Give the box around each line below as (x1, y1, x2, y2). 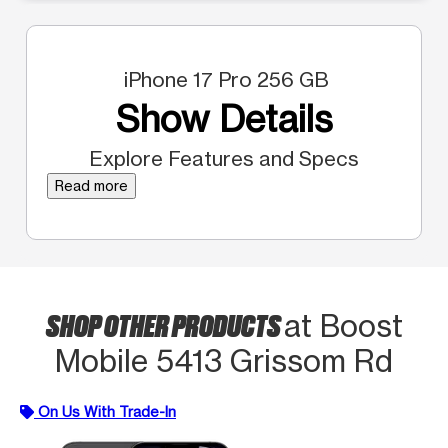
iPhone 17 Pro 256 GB (119, 66, 329, 92)
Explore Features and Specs (89, 145, 359, 171)
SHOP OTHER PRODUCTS (45, 304, 284, 343)
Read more (55, 176, 128, 194)
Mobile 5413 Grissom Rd (55, 342, 393, 379)
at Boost (283, 307, 403, 344)
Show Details (115, 96, 333, 141)
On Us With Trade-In (38, 402, 176, 420)
